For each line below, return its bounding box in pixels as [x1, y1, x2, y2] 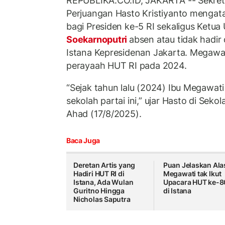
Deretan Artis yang [73, 161, 136, 170]
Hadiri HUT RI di [73, 169, 125, 178]
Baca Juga [66, 136, 100, 145]
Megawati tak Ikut [163, 169, 222, 178]
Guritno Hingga [73, 186, 125, 195]
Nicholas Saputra [73, 195, 131, 204]
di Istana [163, 186, 191, 195]
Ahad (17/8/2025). [66, 108, 142, 119]
